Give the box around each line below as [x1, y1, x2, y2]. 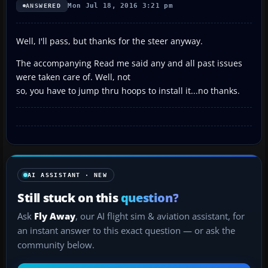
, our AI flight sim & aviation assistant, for [75, 209, 245, 223]
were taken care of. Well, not [16, 71, 130, 83]
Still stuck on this [17, 188, 121, 206]
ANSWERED [26, 2, 62, 9]
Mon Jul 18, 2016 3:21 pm [68, 1, 173, 10]
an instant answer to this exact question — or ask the [17, 224, 235, 237]
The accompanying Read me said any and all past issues [16, 57, 242, 69]
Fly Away [34, 209, 75, 223]
